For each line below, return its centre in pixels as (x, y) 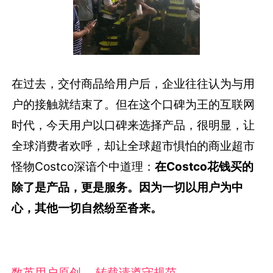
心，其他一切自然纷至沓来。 (87, 207)
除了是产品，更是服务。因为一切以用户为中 (128, 187)
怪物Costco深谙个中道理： (83, 166)
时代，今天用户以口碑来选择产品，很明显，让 (133, 125)
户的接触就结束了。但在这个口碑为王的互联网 (133, 104)
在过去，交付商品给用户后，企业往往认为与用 (133, 83)
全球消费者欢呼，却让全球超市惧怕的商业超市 (133, 145)
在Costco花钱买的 (204, 166)
